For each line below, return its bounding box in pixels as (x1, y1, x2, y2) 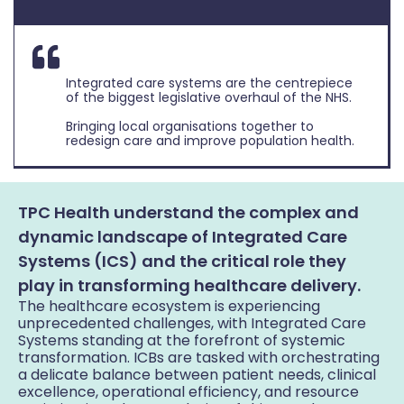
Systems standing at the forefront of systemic (18, 330, 345, 352)
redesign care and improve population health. (66, 132, 355, 151)
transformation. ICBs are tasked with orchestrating (18, 347, 380, 369)
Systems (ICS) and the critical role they (18, 250, 346, 273)
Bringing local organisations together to (66, 117, 315, 136)
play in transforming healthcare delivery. (18, 274, 361, 298)
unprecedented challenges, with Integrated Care (18, 313, 366, 335)
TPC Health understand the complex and (18, 201, 359, 225)
